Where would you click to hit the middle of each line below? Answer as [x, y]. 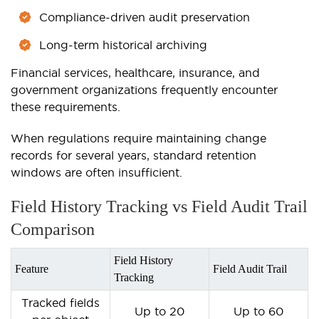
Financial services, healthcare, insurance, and [135, 73]
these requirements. [66, 107]
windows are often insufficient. [96, 173]
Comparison [53, 230]
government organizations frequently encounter [144, 90]
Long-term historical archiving [123, 45]
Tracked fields [61, 303]
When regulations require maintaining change [138, 138]
